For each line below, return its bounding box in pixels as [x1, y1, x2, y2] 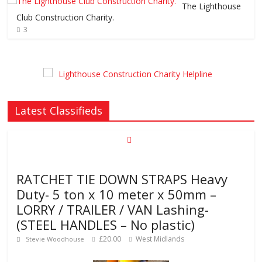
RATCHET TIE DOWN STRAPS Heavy [16, 170, 228, 188]
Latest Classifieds [15, 104, 103, 118]
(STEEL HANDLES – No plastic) [16, 216, 195, 234]
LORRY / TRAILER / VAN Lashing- [16, 201, 209, 219]
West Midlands [134, 234, 185, 244]
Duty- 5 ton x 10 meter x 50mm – [16, 185, 217, 204]
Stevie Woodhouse [26, 235, 87, 244]
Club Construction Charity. [16, 12, 115, 23]
